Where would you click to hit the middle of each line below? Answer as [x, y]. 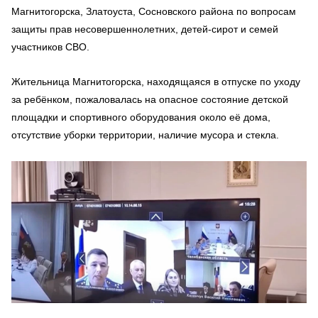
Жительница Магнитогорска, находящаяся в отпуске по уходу [156, 82]
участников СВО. [50, 47]
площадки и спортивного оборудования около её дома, [141, 117]
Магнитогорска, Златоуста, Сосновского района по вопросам [154, 11]
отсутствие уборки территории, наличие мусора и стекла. [145, 135]
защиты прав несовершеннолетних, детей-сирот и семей [145, 29]
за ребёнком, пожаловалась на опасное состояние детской [150, 99]
